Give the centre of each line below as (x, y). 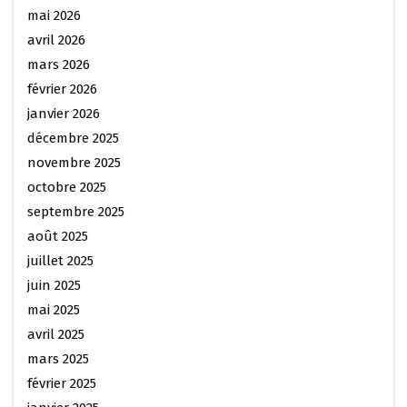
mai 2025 (54, 309)
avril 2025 (56, 334)
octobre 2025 (67, 187)
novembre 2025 (74, 162)
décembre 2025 (73, 138)
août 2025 (58, 236)
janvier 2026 (64, 113)
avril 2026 (56, 40)
